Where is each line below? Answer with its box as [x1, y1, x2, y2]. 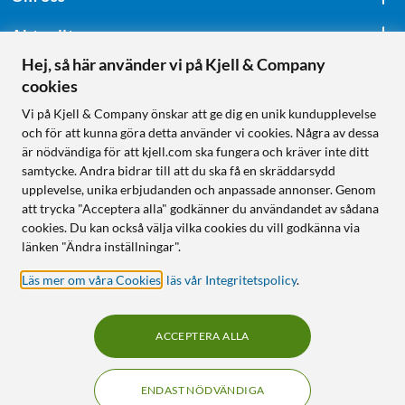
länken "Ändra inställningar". [22, 239, 181, 254]
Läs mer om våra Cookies [22, 272, 161, 287]
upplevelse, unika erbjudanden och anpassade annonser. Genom [22, 182, 376, 197]
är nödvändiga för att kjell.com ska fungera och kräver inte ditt [22, 144, 369, 159]
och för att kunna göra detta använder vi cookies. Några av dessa [22, 125, 379, 140]
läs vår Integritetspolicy [166, 272, 297, 287]
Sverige [11, 202, 56, 221]
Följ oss [11, 88, 68, 108]
